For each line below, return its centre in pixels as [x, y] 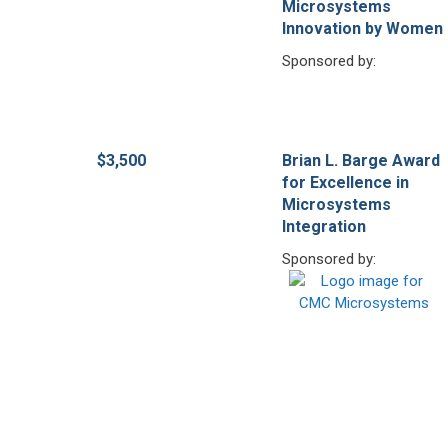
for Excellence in [345, 182]
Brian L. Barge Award [360, 160]
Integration [323, 226]
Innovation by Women [362, 28]
